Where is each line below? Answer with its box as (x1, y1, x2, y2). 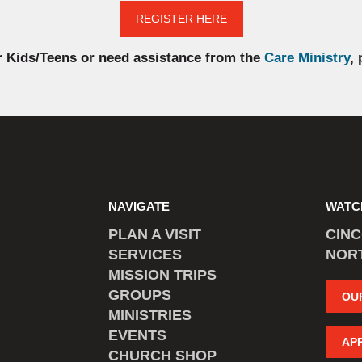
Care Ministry (264, 49, 351, 65)
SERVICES (108, 246, 183, 263)
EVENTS (108, 327, 167, 344)
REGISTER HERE (135, 11, 227, 25)
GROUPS (108, 287, 172, 304)
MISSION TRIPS (108, 267, 217, 284)
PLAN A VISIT (108, 226, 202, 243)
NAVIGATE (108, 200, 170, 213)
